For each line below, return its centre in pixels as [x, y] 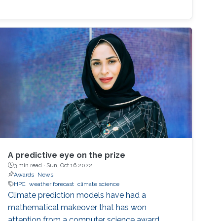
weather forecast [52, 184]
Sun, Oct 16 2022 [70, 165]
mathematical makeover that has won [77, 207]
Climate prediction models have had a [77, 195]
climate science [99, 184]
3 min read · [30, 165]
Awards [24, 174]
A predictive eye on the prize [67, 155]
